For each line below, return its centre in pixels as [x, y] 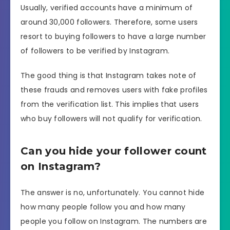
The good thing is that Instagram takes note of [109, 76]
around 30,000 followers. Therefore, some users [109, 22]
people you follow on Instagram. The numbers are [114, 222]
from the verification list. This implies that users [110, 104]
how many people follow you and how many [103, 207]
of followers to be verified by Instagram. [95, 51]
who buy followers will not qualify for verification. [111, 119]
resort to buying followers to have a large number [113, 36]
